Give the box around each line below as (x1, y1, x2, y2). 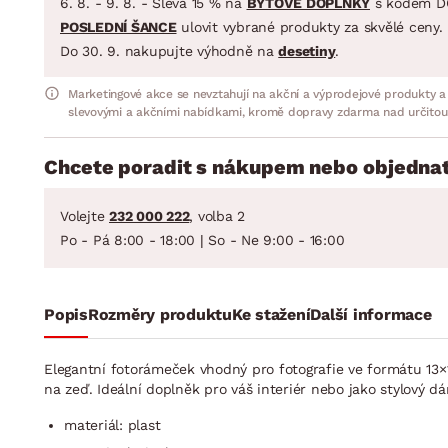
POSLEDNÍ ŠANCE (60, 18, 177, 35)
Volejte (60, 207, 109, 224)
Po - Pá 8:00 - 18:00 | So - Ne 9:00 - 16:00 (60, 231, 345, 248)
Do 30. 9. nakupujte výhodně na (60, 42, 279, 59)
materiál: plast (64, 416, 161, 433)
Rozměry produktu (87, 304, 232, 324)
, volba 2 (189, 207, 245, 224)
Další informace (310, 304, 432, 324)
